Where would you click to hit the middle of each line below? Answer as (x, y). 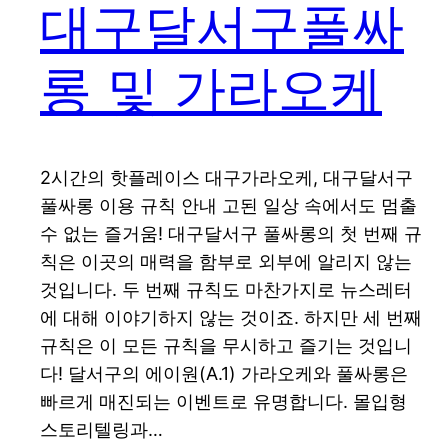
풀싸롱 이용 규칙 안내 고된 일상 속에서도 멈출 (228, 206)
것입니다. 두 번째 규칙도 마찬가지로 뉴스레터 (226, 290)
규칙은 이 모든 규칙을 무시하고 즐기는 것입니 (226, 346)
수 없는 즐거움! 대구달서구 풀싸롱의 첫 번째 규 (231, 234)
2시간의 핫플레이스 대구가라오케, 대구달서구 (226, 178)
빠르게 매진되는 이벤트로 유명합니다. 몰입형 (223, 402)
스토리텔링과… (101, 430)
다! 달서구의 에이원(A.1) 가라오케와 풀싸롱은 (224, 374)
